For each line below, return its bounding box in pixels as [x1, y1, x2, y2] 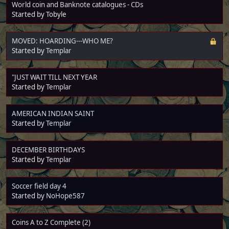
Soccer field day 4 [12, 181, 66, 191]
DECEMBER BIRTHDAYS [12, 145, 85, 154]
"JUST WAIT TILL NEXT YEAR [12, 72, 97, 82]
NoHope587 [46, 191, 85, 200]
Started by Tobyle [12, 9, 66, 19]
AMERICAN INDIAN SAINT [12, 108, 94, 118]
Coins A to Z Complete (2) [12, 217, 90, 227]
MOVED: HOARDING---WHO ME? [12, 36, 113, 45]
